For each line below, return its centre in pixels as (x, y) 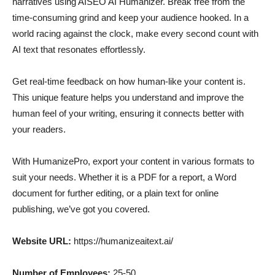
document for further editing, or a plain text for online (115, 193)
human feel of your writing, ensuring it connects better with (128, 113)
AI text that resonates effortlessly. (79, 49)
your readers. (39, 129)
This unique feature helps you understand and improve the (128, 97)
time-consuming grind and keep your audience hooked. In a (130, 17)
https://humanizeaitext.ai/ (123, 241)
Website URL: (43, 241)
